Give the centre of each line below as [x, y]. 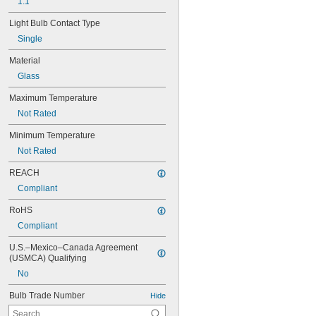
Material [25, 61]
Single [30, 39]
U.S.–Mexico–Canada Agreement [73, 248]
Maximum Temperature [53, 98]
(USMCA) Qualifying [48, 258]
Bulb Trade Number [47, 296]
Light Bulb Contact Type [55, 23]
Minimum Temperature [52, 135]
